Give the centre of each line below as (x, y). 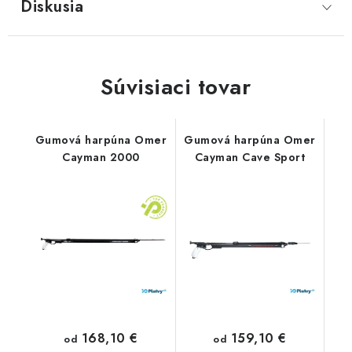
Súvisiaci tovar (176, 87)
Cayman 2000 (101, 157)
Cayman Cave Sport (249, 157)
